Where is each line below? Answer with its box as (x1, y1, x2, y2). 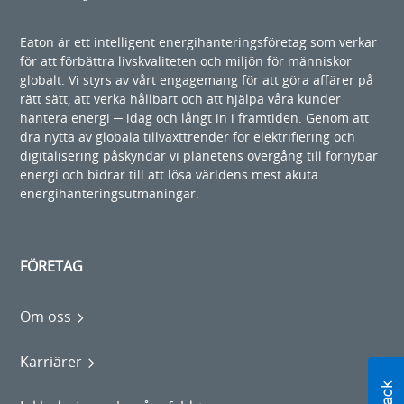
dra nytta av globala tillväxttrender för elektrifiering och (20, 127, 356, 145)
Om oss (20, 306, 72, 326)
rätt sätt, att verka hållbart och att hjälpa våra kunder (20, 89, 342, 107)
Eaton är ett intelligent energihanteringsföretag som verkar (20, 32, 378, 50)
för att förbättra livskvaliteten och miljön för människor (20, 51, 353, 69)
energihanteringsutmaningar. (20, 184, 200, 202)
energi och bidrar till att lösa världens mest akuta (20, 165, 319, 183)
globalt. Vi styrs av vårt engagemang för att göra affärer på (20, 70, 374, 88)
